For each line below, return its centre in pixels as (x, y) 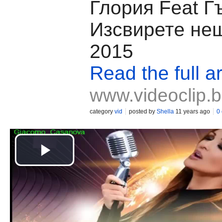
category (102, 111)
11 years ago (192, 111)
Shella (165, 111)
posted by (143, 111)
